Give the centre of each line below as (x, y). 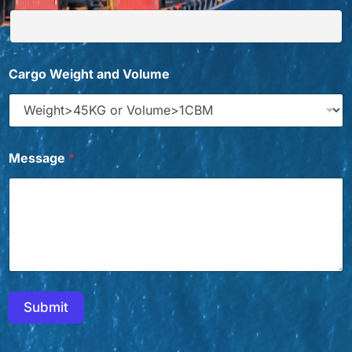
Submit (46, 308)
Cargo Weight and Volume (89, 73)
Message (38, 158)
